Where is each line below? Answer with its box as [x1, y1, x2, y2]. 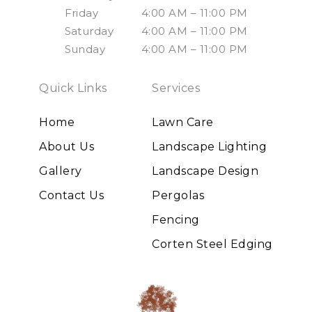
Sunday [64, 42, 106, 56]
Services [152, 81, 201, 95]
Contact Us [39, 189, 104, 203]
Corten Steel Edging [152, 237, 273, 251]
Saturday [64, 24, 114, 38]
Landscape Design [152, 164, 259, 178]
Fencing [152, 213, 200, 227]
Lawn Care [152, 116, 214, 130]
